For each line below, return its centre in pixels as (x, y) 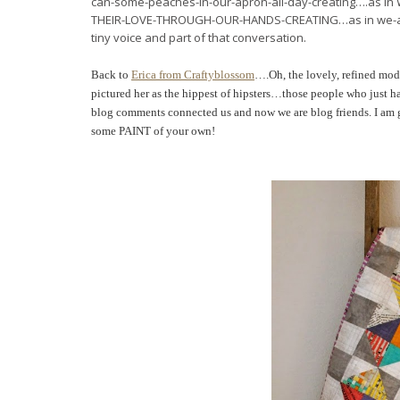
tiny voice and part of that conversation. (199, 37)
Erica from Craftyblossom (193, 75)
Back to (111, 75)
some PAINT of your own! (153, 131)
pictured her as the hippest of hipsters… (187, 93)
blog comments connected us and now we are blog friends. (233, 112)
